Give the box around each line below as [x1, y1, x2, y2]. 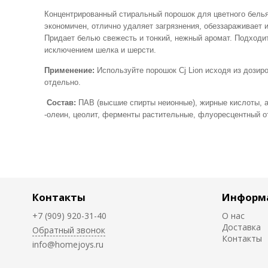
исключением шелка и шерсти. [44, 45, 156, 54]
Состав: [47, 98, 76, 107]
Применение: [44, 65, 95, 75]
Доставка [221, 221, 261, 233]
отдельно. [44, 77, 81, 87]
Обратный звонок [32, 224, 105, 236]
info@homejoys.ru [32, 239, 103, 250]
